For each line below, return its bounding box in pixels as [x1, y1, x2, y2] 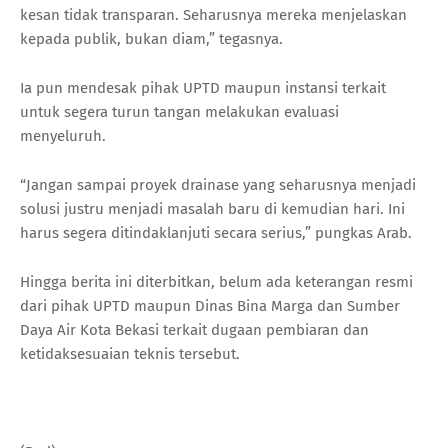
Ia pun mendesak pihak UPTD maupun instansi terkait [20, 79, 386, 98]
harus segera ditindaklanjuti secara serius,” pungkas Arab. [20, 224, 412, 243]
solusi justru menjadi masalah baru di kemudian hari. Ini [20, 200, 405, 219]
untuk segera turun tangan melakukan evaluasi [20, 103, 339, 122]
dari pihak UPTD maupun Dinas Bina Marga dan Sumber [20, 297, 400, 316]
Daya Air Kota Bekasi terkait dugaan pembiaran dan [20, 321, 369, 340]
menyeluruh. [20, 127, 106, 146]
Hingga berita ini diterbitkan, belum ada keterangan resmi [20, 273, 413, 292]
